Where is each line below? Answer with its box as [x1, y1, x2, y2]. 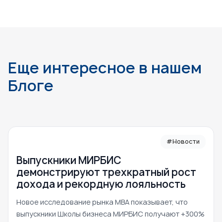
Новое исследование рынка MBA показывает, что [16, 197, 188, 207]
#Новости [166, 137, 200, 146]
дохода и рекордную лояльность [16, 177, 186, 191]
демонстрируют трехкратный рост [16, 166, 196, 179]
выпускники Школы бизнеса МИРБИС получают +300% [16, 209, 205, 219]
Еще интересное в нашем [8, 57, 202, 78]
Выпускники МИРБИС [16, 154, 121, 167]
